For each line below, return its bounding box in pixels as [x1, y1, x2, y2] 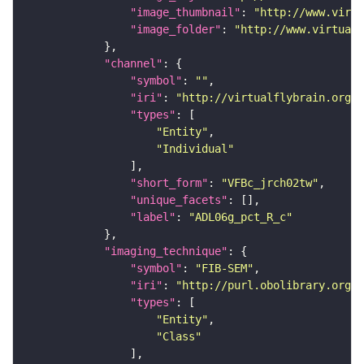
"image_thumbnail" [130, 6, 240, 19]
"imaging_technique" [104, 245, 227, 258]
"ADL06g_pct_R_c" [188, 210, 292, 224]
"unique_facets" [130, 193, 227, 207]
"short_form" [130, 176, 208, 190]
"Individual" [156, 142, 234, 156]
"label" [130, 210, 175, 224]
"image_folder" [130, 23, 221, 37]
